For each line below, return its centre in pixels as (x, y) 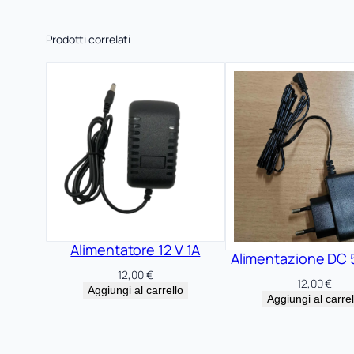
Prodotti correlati (88, 40)
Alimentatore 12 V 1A (136, 249)
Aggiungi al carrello (135, 290)
